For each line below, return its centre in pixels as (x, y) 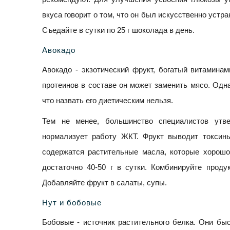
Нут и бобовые (72, 203)
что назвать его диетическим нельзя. (108, 101)
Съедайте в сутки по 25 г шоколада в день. (118, 30)
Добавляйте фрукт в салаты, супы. (104, 183)
